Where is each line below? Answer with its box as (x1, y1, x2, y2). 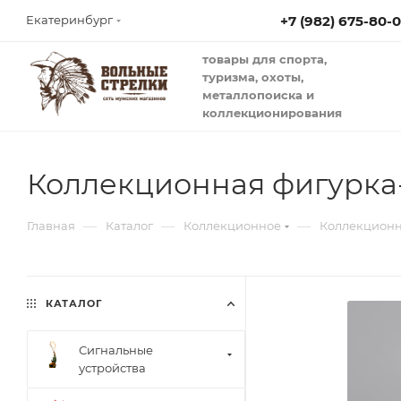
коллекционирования (202, 106, 342, 120)
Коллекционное (183, 218, 281, 233)
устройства (79, 361, 146, 375)
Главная (27, 218, 75, 233)
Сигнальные (79, 343, 153, 357)
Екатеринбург (26, 13, 113, 27)
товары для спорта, (202, 52, 327, 66)
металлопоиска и (202, 88, 314, 102)
